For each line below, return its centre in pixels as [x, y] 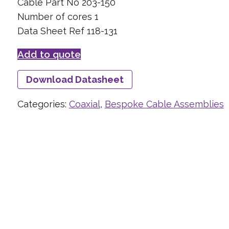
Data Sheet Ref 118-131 [67, 31]
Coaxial [84, 104]
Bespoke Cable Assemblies [164, 104]
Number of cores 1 [58, 16]
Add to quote [49, 54]
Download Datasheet [75, 79]
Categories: [43, 104]
